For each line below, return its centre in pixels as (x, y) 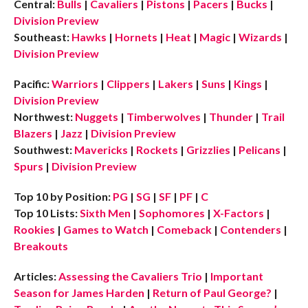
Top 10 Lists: (45, 213)
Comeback (184, 229)
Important (236, 276)
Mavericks (101, 150)
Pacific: (31, 84)
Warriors (75, 84)
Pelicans (259, 150)
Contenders (250, 229)
